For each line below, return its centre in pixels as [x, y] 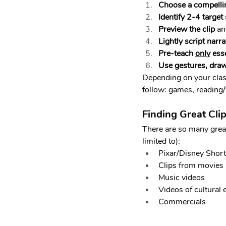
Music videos [182, 178]
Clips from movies [191, 166]
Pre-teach [177, 54]
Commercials [182, 202]
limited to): [161, 142]
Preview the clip [187, 30]
